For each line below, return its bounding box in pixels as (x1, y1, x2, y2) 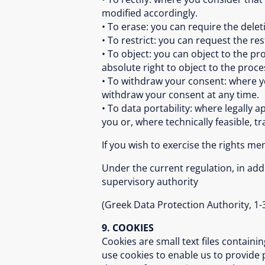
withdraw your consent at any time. (102, 88, 259, 101)
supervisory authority (102, 175, 198, 188)
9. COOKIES (102, 221, 154, 234)
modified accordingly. (102, 7, 198, 20)
